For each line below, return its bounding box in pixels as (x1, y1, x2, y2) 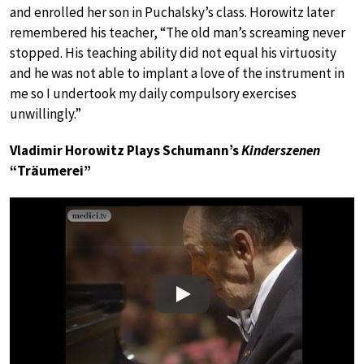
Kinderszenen (241, 141, 320, 160)
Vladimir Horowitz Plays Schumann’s (10, 141, 241, 160)
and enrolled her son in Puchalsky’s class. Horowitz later (10, 3, 335, 22)
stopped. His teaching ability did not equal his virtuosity (10, 44, 336, 63)
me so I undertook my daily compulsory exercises (10, 84, 297, 103)
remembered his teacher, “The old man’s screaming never (10, 24, 345, 42)
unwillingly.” (10, 105, 81, 123)
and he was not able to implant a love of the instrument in (10, 64, 344, 83)
